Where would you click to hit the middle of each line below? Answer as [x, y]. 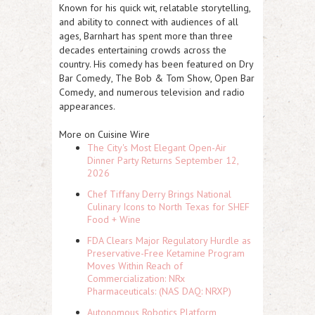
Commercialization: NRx [136, 278]
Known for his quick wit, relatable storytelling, [155, 8]
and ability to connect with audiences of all [149, 22]
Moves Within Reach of [135, 266]
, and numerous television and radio [169, 92]
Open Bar [234, 78]
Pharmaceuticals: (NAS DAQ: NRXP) [159, 291]
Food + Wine [114, 219]
